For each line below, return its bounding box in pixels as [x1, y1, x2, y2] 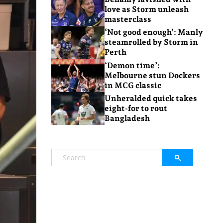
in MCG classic [104, 80, 161, 90]
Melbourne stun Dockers [104, 70, 200, 80]
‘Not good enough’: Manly [104, 27, 203, 37]
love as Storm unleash [104, 4, 189, 14]
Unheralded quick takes [104, 94, 197, 104]
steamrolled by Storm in [104, 37, 198, 47]
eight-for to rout [104, 104, 167, 113]
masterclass [104, 14, 151, 24]
